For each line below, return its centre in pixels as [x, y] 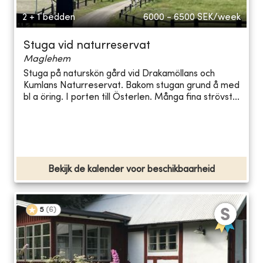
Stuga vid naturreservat [87, 46]
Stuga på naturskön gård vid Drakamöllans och [119, 74]
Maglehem [47, 59]
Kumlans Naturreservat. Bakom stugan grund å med [131, 86]
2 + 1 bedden [49, 17]
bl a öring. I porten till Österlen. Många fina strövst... [131, 98]
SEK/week [219, 17]
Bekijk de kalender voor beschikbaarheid [131, 169]
